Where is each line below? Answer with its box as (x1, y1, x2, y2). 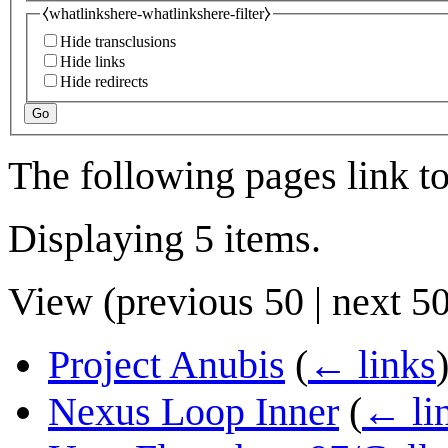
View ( (8, 279, 116, 325)
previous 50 (116, 279, 304, 325)
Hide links (60, 53, 125, 71)
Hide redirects (60, 73, 148, 91)
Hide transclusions (60, 33, 176, 51)
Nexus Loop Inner (48, 389, 339, 435)
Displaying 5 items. (8, 216, 321, 262)
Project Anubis (48, 342, 285, 388)
